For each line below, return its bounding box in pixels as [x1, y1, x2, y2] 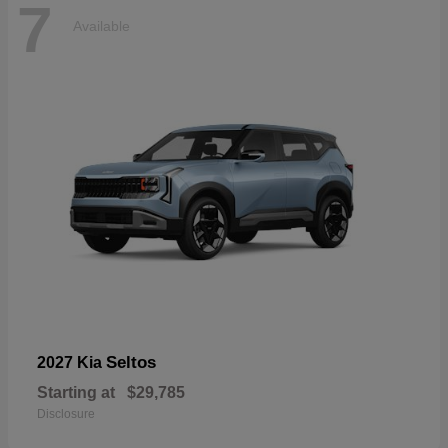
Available [73, 17, 130, 34]
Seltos [106, 352, 156, 372]
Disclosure [37, 406, 95, 421]
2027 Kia [37, 353, 106, 371]
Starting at [37, 383, 115, 401]
